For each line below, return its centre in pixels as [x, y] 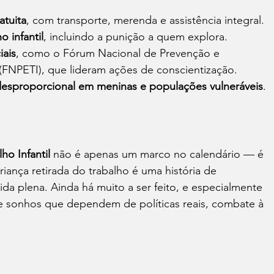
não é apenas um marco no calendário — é [158, 154]
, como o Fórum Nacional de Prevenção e [119, 54]
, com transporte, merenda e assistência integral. [145, 20]
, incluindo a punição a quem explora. [135, 37]
